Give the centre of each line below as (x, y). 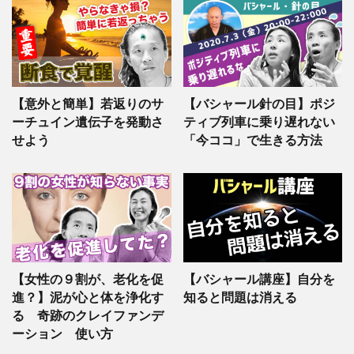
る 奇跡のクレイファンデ (88, 316)
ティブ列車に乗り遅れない (259, 121)
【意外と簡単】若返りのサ (88, 103)
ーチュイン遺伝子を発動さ (88, 121)
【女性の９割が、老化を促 (88, 279)
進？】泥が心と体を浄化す (88, 298)
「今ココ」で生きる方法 (252, 139)
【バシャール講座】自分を (259, 279)
